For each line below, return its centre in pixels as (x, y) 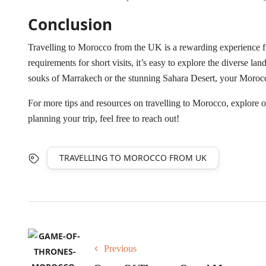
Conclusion (70, 25)
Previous (120, 249)
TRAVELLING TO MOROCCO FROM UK (133, 158)
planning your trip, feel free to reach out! (104, 119)
